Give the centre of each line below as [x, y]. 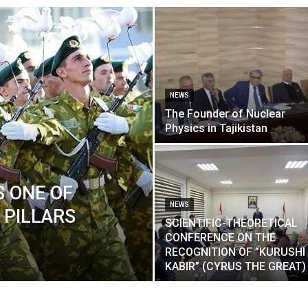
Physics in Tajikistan [216, 129]
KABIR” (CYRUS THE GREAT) [235, 267]
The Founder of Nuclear [225, 114]
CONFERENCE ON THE [220, 238]
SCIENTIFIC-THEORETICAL [231, 223]
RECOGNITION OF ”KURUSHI [235, 252]
